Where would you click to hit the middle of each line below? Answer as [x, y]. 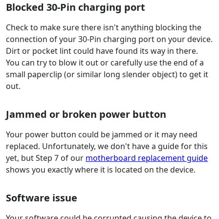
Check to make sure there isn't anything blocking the [104, 28]
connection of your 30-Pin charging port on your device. [109, 39]
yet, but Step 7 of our [46, 158]
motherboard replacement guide [147, 158]
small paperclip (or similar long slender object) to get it [107, 75]
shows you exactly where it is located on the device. [101, 170]
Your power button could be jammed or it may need [102, 135]
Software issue [42, 198]
